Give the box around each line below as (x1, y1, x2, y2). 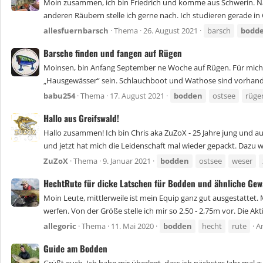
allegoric (43, 221, 76, 232)
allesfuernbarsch (43, 25, 109, 36)
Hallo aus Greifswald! (43, 111, 119, 124)
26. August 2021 (143, 25, 198, 36)
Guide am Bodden (43, 241, 107, 255)
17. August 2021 (110, 90, 164, 102)
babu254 (43, 90, 75, 102)
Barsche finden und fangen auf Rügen (43, 46, 182, 59)
